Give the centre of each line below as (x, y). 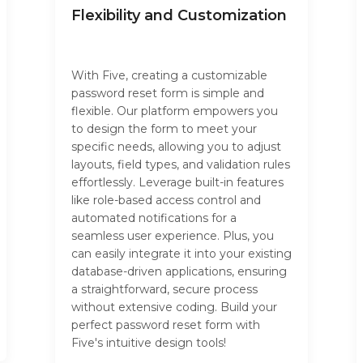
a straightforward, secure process (164, 290)
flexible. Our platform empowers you (175, 111)
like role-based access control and (166, 201)
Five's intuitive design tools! (149, 343)
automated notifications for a (154, 218)
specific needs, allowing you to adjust (176, 147)
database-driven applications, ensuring (179, 272)
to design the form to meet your (164, 129)
